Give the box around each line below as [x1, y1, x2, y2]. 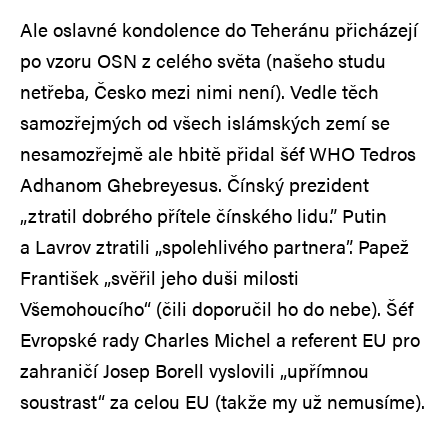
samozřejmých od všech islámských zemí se [20, 108, 390, 136]
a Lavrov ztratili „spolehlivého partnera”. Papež [20, 232, 409, 260]
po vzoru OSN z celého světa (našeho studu [20, 46, 386, 74]
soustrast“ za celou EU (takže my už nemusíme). [20, 387, 425, 415]
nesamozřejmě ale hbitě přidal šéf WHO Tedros [20, 139, 416, 167]
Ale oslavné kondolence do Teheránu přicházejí [20, 15, 418, 43]
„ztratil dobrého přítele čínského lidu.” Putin [20, 201, 387, 229]
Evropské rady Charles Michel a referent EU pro [20, 325, 420, 353]
